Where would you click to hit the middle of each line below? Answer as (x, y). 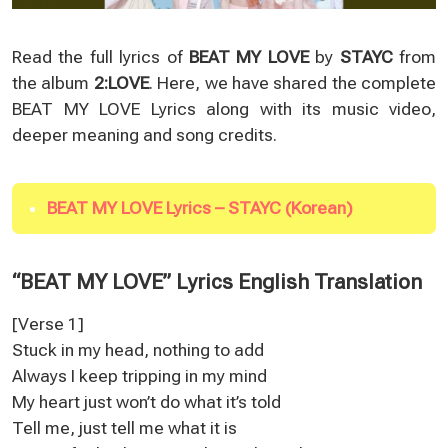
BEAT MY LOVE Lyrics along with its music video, (224, 108)
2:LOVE (121, 82)
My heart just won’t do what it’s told (146, 401)
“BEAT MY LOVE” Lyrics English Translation (217, 281)
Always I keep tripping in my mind (139, 375)
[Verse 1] (48, 323)
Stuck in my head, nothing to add (138, 349)
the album (53, 82)
